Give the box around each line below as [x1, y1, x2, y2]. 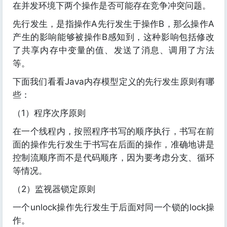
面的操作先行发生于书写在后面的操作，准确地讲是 [13, 139, 214, 150]
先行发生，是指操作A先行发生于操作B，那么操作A [13, 19, 214, 29]
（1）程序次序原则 [13, 108, 86, 119]
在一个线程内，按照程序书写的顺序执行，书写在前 [13, 126, 214, 137]
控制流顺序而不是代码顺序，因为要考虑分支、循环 [13, 153, 214, 163]
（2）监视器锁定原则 [13, 184, 95, 195]
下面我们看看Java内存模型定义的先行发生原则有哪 [13, 77, 214, 87]
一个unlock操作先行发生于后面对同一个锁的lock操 [13, 202, 214, 213]
